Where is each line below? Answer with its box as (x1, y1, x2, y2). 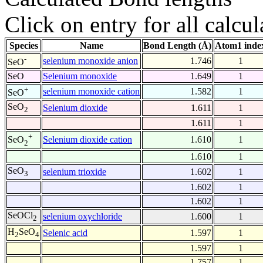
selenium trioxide (43, 167, 106, 177)
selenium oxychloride (43, 211, 122, 222)
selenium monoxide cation (43, 86, 140, 97)
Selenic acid (43, 228, 87, 238)
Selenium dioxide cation (43, 134, 132, 145)
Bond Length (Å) (143, 41, 211, 51)
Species (9, 41, 38, 51)
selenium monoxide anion (43, 56, 138, 66)
